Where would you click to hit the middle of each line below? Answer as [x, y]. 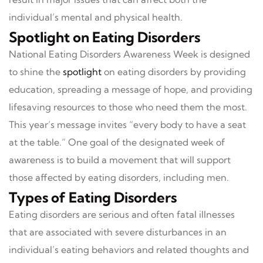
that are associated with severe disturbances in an [118, 232]
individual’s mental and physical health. [96, 17]
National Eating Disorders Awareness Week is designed [129, 54]
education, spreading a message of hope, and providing [131, 89]
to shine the [36, 72]
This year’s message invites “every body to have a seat [127, 124]
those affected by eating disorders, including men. [119, 177]
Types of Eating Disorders [93, 197]
